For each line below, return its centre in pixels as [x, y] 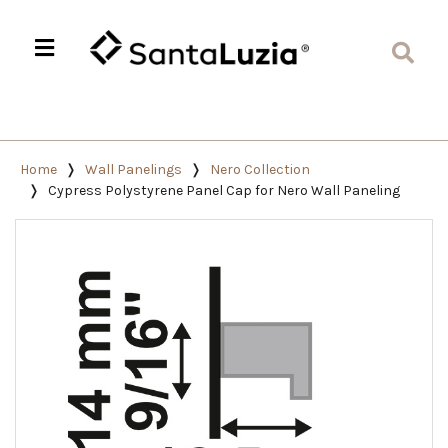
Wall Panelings [133, 169]
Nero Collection [260, 169]
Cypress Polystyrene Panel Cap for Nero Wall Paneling [224, 190]
